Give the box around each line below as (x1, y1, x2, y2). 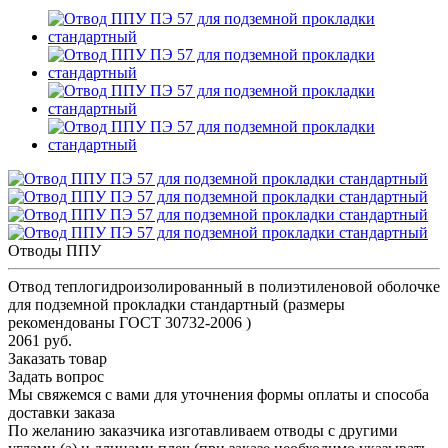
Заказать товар (8, 349, 107, 367)
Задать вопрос (8, 367, 104, 385)
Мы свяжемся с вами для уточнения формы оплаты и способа (8, 385, 429, 403)
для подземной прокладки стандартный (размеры (8, 295, 345, 313)
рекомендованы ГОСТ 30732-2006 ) (8, 313, 251, 331)
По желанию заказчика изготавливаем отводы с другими (8, 421, 398, 439)
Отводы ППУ (8, 241, 101, 259)
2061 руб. (8, 331, 72, 349)
